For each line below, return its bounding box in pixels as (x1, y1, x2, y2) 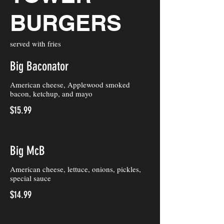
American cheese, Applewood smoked (10, 79, 130, 89)
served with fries (10, 38, 61, 48)
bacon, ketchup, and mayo (10, 88, 92, 98)
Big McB (10, 143, 45, 158)
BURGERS (10, 9, 121, 36)
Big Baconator (10, 59, 68, 73)
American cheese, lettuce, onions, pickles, (10, 164, 141, 174)
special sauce (10, 173, 51, 183)
